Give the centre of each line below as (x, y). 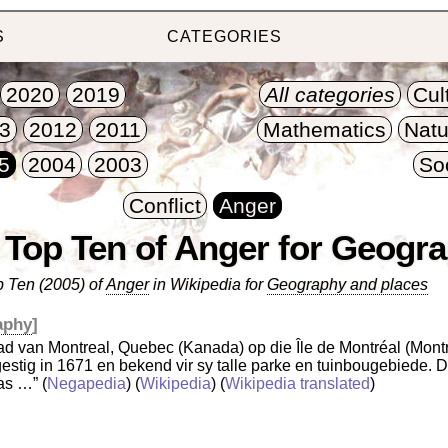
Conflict (165, 206)
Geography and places (347, 284)
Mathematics (325, 130)
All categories (330, 95)
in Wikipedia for (208, 284)
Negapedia (86, 383)
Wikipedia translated (297, 383)
